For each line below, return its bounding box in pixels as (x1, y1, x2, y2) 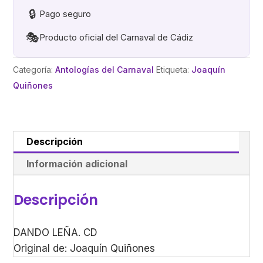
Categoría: (13, 65, 56, 75)
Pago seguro (39, 8, 92, 20)
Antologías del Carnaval (55, 65, 154, 75)
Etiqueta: (156, 65, 192, 75)
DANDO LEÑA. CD (14, 227, 98, 239)
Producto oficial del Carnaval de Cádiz (39, 32, 194, 43)
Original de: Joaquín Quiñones (14, 242, 156, 255)
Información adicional (26, 158, 128, 170)
